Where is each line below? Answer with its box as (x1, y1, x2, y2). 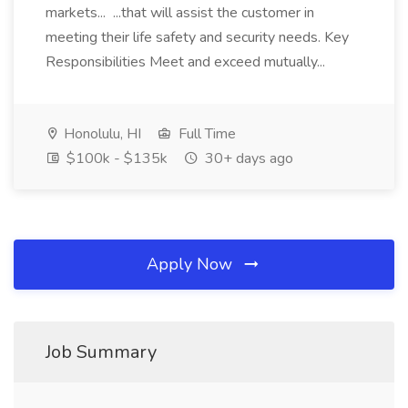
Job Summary (46, 340, 157, 364)
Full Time (175, 124, 236, 144)
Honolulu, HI (60, 124, 141, 144)
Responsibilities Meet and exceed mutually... (46, 52, 329, 72)
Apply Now (147, 253, 237, 275)
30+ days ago (201, 148, 293, 168)
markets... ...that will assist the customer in (46, 3, 314, 23)
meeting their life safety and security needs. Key (46, 27, 349, 47)
